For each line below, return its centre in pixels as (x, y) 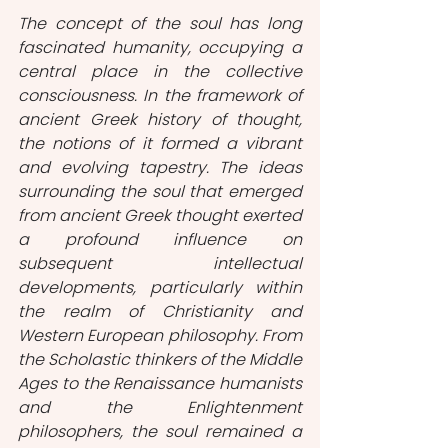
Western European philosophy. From (160, 335)
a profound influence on (160, 239)
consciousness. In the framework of (160, 95)
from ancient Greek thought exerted (160, 215)
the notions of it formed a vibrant (160, 143)
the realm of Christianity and (160, 311)
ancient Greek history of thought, (160, 119)
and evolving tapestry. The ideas (160, 167)
